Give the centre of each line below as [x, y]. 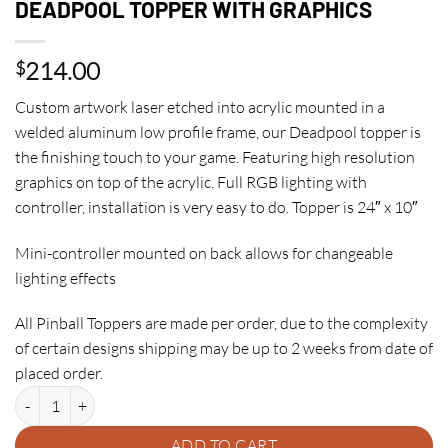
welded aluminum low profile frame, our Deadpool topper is [218, 131]
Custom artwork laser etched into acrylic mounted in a [200, 106]
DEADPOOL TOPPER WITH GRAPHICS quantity [161, 397]
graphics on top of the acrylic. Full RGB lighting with [191, 181]
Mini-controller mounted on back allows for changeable [204, 252]
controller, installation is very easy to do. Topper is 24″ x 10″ [216, 206]
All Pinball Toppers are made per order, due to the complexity [221, 323]
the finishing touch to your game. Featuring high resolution [215, 156]
